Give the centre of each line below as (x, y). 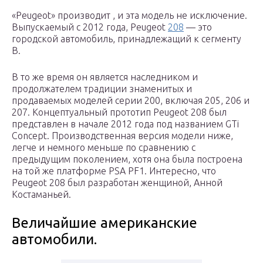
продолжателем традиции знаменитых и (102, 89)
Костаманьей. (41, 195)
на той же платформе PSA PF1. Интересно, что (114, 171)
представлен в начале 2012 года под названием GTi (125, 124)
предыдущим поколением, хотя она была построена (127, 159)
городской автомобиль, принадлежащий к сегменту (127, 39)
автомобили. (54, 240)
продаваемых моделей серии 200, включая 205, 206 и (131, 101)
